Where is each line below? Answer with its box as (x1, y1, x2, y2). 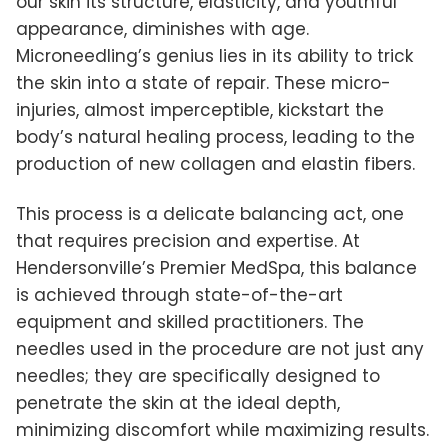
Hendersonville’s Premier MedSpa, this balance (16, 256, 417, 280)
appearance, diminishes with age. (16, 17, 309, 42)
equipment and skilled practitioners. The (16, 310, 364, 334)
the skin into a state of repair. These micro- (16, 71, 391, 96)
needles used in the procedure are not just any (16, 337, 424, 361)
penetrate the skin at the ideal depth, (16, 391, 340, 415)
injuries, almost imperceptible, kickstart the (16, 98, 384, 123)
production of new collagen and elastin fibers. (16, 152, 415, 177)
